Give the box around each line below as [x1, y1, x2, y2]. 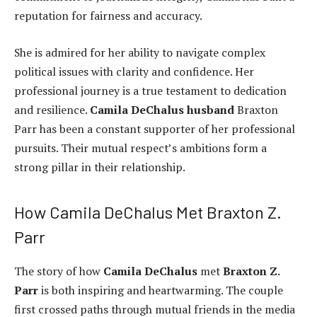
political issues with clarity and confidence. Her [14, 63, 254, 79]
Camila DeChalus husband [90, 101, 234, 117]
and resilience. [14, 101, 90, 117]
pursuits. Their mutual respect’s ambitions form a [14, 139, 267, 156]
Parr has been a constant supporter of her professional [14, 120, 295, 137]
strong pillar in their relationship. [14, 158, 185, 175]
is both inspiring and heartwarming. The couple [38, 282, 283, 298]
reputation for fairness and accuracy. [14, 8, 202, 24]
